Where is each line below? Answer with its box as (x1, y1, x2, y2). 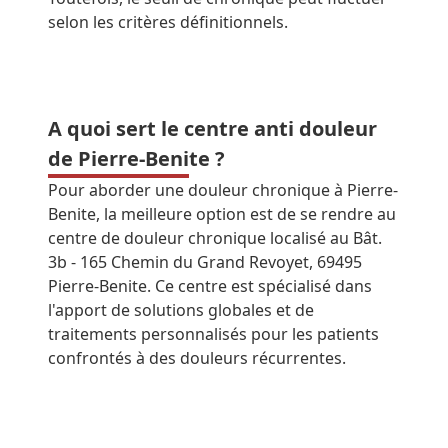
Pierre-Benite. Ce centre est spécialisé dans (48, 275, 372, 297)
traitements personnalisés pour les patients (48, 323, 379, 345)
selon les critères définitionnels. (48, 11, 288, 33)
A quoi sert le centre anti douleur (48, 115, 377, 142)
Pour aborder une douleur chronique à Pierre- (48, 179, 398, 201)
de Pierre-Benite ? (48, 145, 225, 172)
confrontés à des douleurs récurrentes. (48, 347, 346, 369)
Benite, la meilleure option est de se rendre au (48, 203, 396, 225)
